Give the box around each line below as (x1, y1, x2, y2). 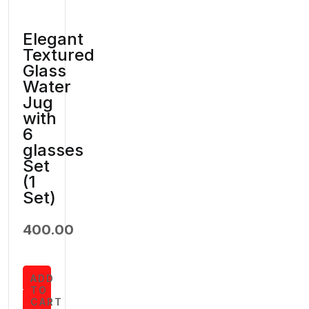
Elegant (23, 29, 83, 50)
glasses (23, 140, 83, 161)
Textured (23, 45, 94, 66)
